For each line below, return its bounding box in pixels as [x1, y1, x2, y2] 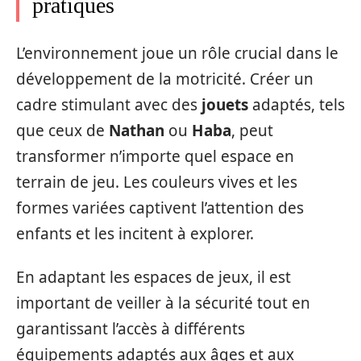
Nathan [109, 119, 164, 141]
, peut [231, 119, 273, 141]
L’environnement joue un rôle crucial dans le [16, 42, 338, 64]
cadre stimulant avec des [16, 93, 201, 115]
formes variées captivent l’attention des [16, 197, 304, 218]
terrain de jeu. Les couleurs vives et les [16, 171, 297, 193]
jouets [201, 93, 248, 115]
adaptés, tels [248, 93, 345, 115]
